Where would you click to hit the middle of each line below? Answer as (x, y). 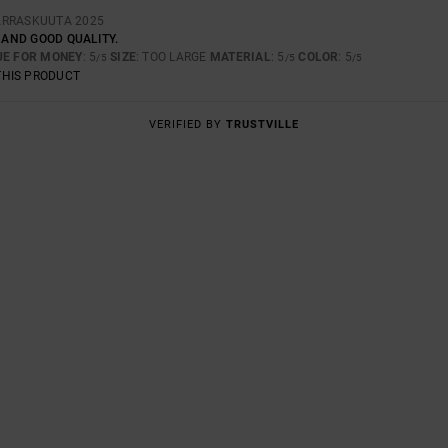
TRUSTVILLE (262, 124)
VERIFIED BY (187, 124)
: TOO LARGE (173, 56)
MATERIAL (240, 56)
